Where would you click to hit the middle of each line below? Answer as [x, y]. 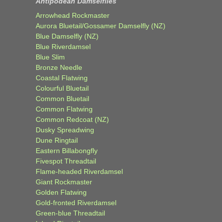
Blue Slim [50, 57]
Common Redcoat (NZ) [72, 119]
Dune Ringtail [57, 140]
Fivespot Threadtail [66, 161]
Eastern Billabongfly [67, 150]
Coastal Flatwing [62, 78]
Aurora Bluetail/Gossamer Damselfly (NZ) [101, 26]
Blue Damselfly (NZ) [67, 36]
